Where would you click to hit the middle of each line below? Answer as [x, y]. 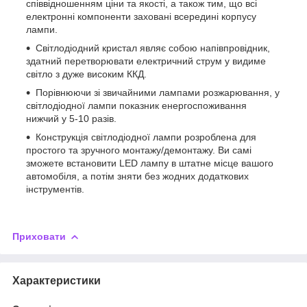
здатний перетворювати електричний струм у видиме [146, 61]
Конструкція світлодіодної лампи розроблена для [146, 137]
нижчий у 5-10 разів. [71, 118]
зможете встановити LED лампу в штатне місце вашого [150, 163]
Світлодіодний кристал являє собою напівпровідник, [153, 48]
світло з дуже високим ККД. [86, 74]
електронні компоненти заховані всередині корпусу [141, 16]
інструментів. [55, 189]
